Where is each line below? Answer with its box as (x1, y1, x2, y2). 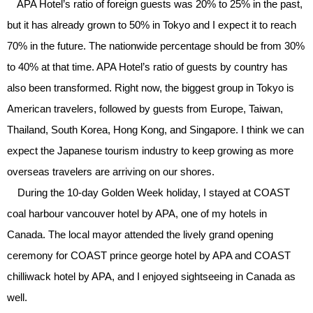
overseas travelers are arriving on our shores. (7, 166, 214, 178)
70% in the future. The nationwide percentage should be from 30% (7, 40, 305, 52)
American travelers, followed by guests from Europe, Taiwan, (7, 103, 283, 115)
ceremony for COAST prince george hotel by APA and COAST (7, 249, 291, 262)
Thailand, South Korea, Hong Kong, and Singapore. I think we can (7, 124, 304, 136)
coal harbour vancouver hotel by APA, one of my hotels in (7, 208, 267, 220)
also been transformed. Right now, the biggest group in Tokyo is (7, 82, 294, 94)
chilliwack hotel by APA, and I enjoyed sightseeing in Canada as (7, 270, 296, 283)
